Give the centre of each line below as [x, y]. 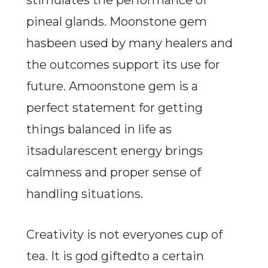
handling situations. [84, 194]
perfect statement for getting [114, 108]
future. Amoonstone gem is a [112, 86]
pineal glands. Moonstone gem [116, 22]
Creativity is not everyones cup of [124, 235]
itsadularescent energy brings [114, 151]
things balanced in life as [99, 130]
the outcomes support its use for [123, 65]
